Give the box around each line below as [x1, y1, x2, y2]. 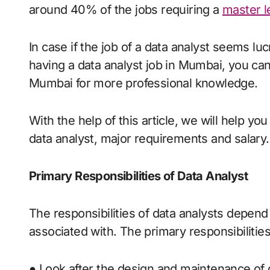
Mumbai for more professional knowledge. [29, 76, 258, 91]
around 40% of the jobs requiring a [29, 2, 222, 17]
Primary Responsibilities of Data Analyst [29, 169, 248, 184]
